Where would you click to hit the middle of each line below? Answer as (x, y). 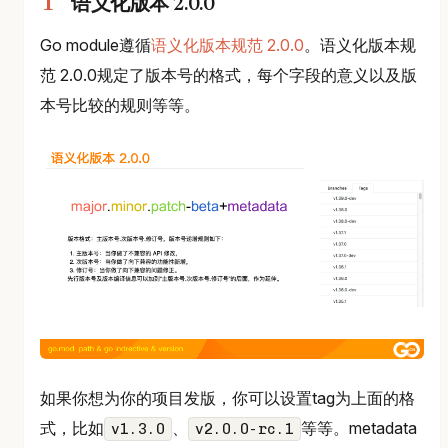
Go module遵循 (95, 45)
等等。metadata (359, 427)
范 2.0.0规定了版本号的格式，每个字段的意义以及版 (228, 75)
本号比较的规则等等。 (120, 105)
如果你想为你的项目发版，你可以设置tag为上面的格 (227, 397)
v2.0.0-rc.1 (244, 428)
